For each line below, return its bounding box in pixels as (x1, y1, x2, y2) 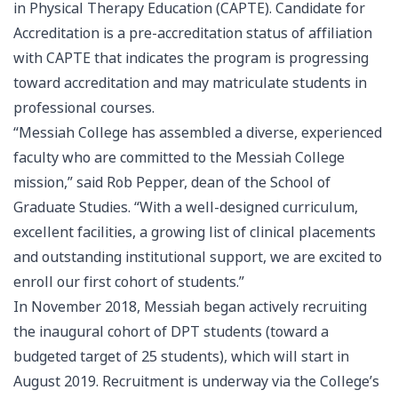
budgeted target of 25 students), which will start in (13, 346, 349, 367)
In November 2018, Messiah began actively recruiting (13, 297, 367, 317)
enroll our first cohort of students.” (13, 272, 244, 292)
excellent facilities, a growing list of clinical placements (13, 222, 376, 243)
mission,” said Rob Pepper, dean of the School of (13, 172, 330, 193)
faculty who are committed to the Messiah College (13, 147, 345, 168)
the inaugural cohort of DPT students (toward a (13, 322, 329, 342)
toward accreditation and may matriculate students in (13, 73, 367, 93)
